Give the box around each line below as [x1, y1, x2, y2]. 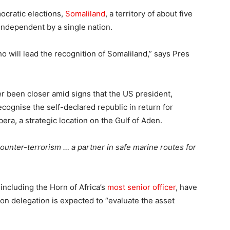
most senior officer [107, 182, 176, 192]
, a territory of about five [105, 8, 193, 18]
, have [176, 182, 197, 192]
